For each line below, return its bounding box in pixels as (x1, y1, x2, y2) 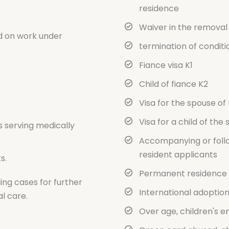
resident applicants (139, 149, 217, 161)
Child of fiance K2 (139, 78, 208, 90)
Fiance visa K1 (139, 59, 193, 72)
